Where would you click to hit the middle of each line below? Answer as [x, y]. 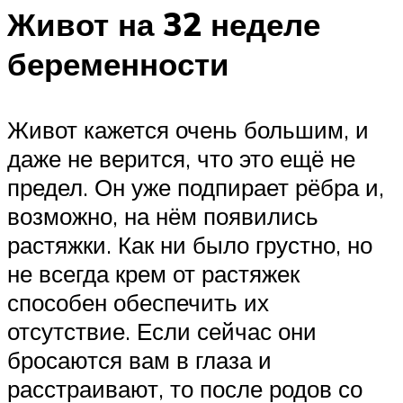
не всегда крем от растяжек [153, 274]
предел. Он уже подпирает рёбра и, [196, 188]
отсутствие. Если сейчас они [162, 331]
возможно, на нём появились [163, 216]
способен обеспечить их [138, 303]
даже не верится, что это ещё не [181, 159]
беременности [118, 63]
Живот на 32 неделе [164, 24]
